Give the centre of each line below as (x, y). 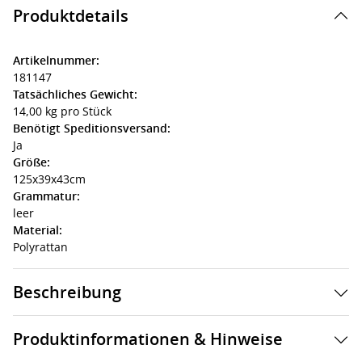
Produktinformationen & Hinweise (148, 339)
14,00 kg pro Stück (62, 111)
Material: (38, 230)
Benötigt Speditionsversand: (92, 128)
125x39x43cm (49, 179)
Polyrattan (40, 247)
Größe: (32, 162)
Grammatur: (46, 196)
